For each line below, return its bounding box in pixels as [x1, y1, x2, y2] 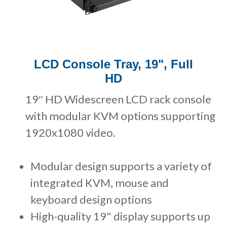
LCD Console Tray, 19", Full [34, 57, 193, 71]
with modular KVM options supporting [25, 108, 215, 123]
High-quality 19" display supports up [30, 209, 210, 223]
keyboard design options [30, 192, 152, 206]
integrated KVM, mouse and [30, 175, 169, 190]
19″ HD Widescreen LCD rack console [25, 92, 211, 106]
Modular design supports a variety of [30, 159, 212, 173]
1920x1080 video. [25, 125, 116, 139]
